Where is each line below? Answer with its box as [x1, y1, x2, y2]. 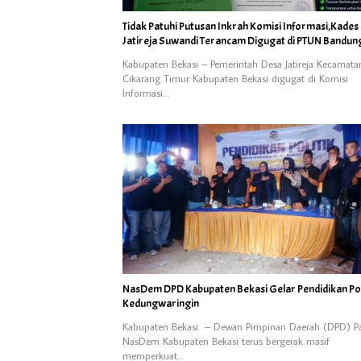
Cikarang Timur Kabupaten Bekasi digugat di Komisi [122, 72, 348, 85]
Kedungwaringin [122, 296, 199, 310]
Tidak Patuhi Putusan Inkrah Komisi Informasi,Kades [122, 19, 359, 34]
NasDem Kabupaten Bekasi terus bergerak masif [122, 334, 330, 347]
